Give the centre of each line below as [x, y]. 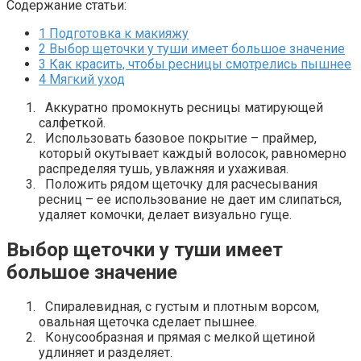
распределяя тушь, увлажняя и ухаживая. [164, 168]
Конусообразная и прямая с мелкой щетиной [177, 338]
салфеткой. [72, 122]
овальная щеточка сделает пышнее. [148, 322]
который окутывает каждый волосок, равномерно [193, 153]
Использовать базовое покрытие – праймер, [178, 138]
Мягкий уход [85, 79]
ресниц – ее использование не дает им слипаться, [190, 199]
